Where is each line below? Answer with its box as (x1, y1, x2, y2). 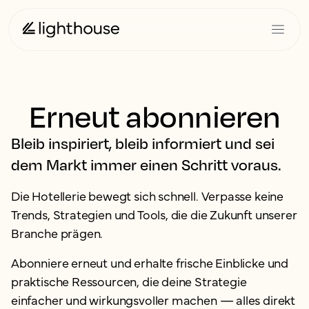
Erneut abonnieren (28, 97, 281, 134)
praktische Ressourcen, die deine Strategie (11, 272, 247, 290)
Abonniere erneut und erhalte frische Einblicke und (11, 254, 289, 271)
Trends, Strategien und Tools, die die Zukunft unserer (11, 206, 297, 223)
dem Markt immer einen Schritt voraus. (11, 155, 281, 174)
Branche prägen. (11, 224, 103, 241)
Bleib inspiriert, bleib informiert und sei (11, 134, 275, 152)
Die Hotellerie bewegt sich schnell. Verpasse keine (11, 187, 284, 204)
